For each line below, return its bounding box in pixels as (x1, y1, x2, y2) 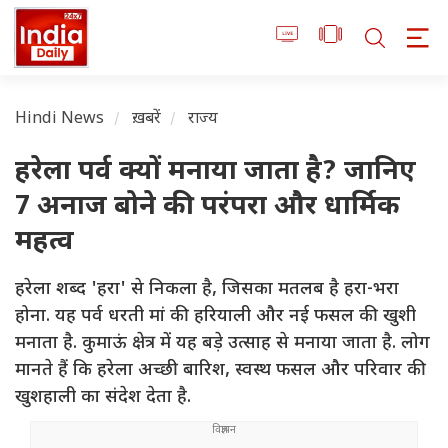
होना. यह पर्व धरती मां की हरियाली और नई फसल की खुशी (15, 305, 416, 329)
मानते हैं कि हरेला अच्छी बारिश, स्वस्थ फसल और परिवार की (15, 359, 426, 383)
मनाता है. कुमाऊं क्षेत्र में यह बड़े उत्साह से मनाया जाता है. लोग (15, 332, 430, 356)
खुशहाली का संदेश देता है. (15, 386, 191, 410)
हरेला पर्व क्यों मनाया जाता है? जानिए (15, 155, 416, 191)
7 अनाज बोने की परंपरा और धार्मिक (15, 190, 400, 226)
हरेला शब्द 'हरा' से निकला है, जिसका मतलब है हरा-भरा (15, 278, 399, 302)
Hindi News (15, 109, 105, 131)
